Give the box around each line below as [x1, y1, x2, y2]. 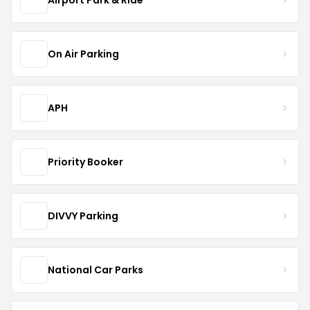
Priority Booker [48, 154, 123, 169]
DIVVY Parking [48, 208, 118, 223]
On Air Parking [48, 46, 119, 61]
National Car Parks [48, 262, 143, 277]
